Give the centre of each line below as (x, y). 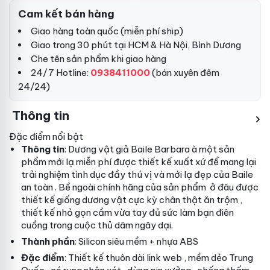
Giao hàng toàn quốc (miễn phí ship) (107, 31)
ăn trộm (221, 200)
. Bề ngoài (76, 187)
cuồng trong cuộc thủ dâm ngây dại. (97, 225)
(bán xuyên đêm (185, 73)
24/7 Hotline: (61, 73)
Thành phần (48, 241)
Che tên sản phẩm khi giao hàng (99, 59)
